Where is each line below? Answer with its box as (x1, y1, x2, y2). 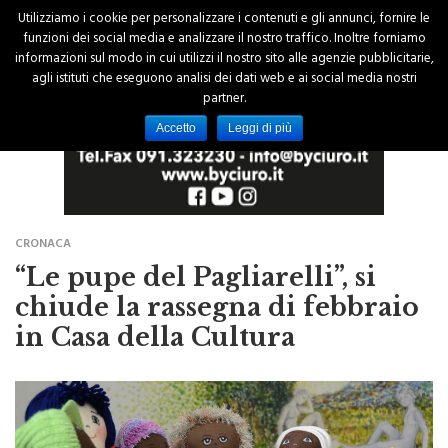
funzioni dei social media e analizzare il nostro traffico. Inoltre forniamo (22, 28, 426, 52)
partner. (202, 88, 246, 112)
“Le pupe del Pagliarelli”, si (15, 235, 376, 267)
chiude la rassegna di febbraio (15, 265, 419, 297)
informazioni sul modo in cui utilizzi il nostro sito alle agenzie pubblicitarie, (14, 48, 434, 72)
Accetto (156, 121, 196, 135)
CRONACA (15, 207, 71, 230)
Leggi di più (228, 121, 292, 135)
